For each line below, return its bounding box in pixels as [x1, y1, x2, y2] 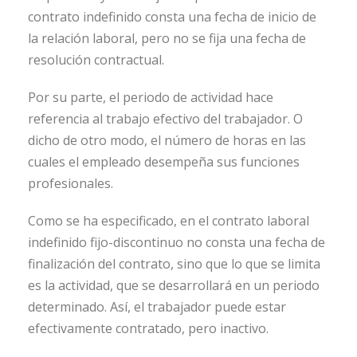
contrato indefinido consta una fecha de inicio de [28, 8, 316, 26]
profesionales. [28, 175, 113, 193]
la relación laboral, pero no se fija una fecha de [28, 29, 306, 48]
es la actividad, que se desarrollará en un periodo [28, 277, 320, 295]
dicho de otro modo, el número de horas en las [28, 131, 306, 150]
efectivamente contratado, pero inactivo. [28, 320, 269, 338]
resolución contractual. [28, 51, 164, 69]
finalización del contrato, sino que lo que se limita [28, 255, 320, 273]
